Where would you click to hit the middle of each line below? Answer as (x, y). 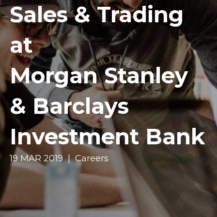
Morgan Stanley (99, 75)
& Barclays (69, 106)
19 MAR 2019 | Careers (59, 158)
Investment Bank (107, 136)
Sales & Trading (97, 14)
